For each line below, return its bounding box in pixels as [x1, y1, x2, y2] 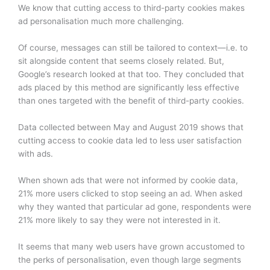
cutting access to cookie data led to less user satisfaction [18, 136, 242, 146]
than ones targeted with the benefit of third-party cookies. [18, 96, 244, 106]
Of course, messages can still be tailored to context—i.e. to [18, 43, 248, 53]
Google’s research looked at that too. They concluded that [18, 69, 244, 80]
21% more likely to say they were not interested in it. [18, 215, 221, 225]
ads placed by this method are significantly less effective [18, 83, 239, 93]
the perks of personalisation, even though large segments [18, 254, 241, 265]
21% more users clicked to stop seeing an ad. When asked [18, 189, 242, 199]
